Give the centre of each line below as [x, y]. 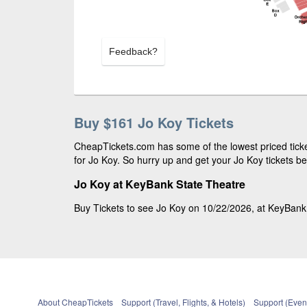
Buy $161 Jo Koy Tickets [154, 122]
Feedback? [133, 51]
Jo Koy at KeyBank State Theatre [160, 184]
